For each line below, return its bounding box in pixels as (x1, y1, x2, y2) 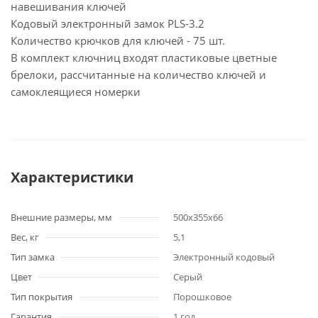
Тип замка (11, 251, 55, 263)
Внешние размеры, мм (11, 211, 112, 224)
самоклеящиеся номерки (11, 84, 141, 99)
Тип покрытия (11, 290, 72, 303)
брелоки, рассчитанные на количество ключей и (11, 67, 266, 82)
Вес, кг (11, 231, 39, 243)
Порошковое (173, 290, 231, 303)
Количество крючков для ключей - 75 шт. (11, 33, 225, 48)
